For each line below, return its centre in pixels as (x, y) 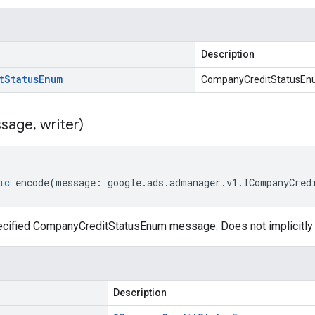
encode (32, 182)
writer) (60, 125)
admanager (195, 182)
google (124, 182)
